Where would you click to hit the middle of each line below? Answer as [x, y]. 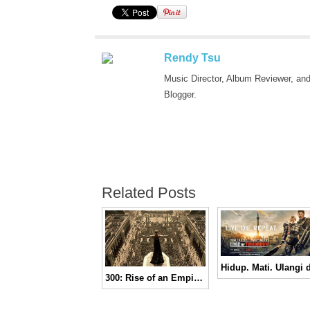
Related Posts [149, 193]
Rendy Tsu [192, 58]
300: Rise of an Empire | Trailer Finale [198, 278]
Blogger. [180, 94]
